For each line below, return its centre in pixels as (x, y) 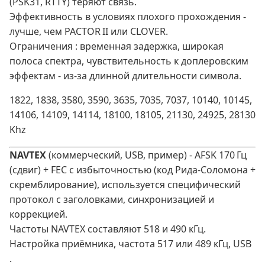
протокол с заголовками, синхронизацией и (112, 200)
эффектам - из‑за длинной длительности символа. (125, 76)
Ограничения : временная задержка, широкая (117, 46)
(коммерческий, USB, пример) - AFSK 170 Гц (146, 155)
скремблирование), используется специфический (125, 185)
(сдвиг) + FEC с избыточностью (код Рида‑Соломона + (132, 170)
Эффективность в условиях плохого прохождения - (128, 17)
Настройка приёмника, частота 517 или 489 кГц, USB (130, 244)
